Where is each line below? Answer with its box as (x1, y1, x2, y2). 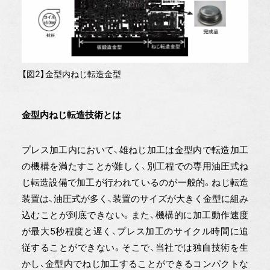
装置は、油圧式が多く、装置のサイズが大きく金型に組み (21, 192, 249, 204)
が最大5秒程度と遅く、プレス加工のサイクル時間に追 (21, 225, 249, 237)
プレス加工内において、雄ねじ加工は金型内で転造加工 (21, 143, 249, 155)
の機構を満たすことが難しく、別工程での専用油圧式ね (21, 160, 249, 172)
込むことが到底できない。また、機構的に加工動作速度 (21, 209, 249, 221)
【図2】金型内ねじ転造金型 (21, 68, 121, 79)
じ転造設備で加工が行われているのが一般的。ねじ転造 (21, 176, 249, 188)
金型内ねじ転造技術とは (21, 109, 121, 121)
